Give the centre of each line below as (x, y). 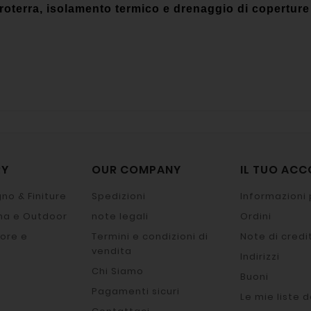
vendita (112, 251)
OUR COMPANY (136, 169)
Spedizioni (119, 196)
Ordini (256, 216)
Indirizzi (260, 256)
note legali (120, 216)
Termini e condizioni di (150, 236)
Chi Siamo (118, 271)
